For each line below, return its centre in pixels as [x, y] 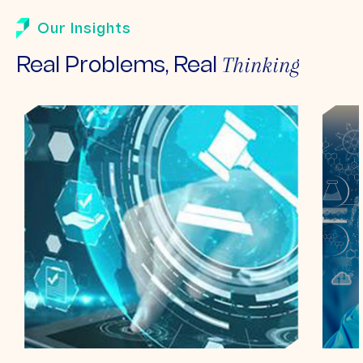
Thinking [261, 64]
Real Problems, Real [119, 66]
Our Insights [84, 29]
